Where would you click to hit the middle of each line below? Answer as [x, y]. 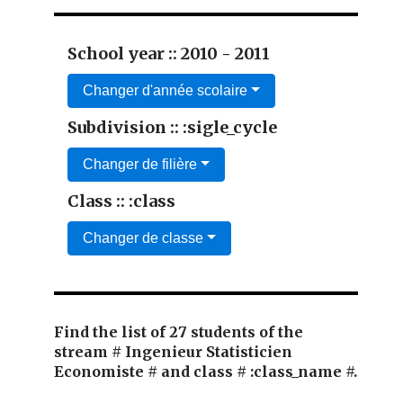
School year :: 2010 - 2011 [169, 54]
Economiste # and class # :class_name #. [206, 372]
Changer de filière [140, 165]
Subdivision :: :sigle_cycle [172, 128]
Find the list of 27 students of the [179, 332]
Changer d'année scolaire [165, 91]
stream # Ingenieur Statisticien [173, 352]
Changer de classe [143, 238]
